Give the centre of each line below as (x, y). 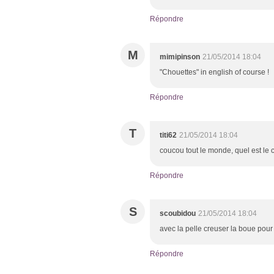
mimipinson (180, 57)
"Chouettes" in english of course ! (214, 72)
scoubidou (178, 214)
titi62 (168, 135)
